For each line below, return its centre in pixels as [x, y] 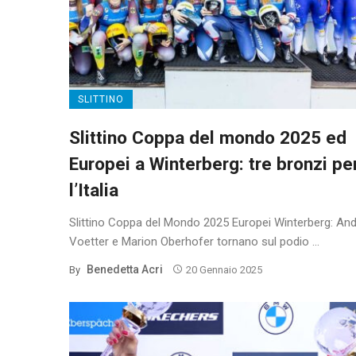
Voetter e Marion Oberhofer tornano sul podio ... [194, 241]
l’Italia [94, 190]
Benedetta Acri [125, 269]
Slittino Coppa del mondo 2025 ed [208, 137]
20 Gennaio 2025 [224, 269]
